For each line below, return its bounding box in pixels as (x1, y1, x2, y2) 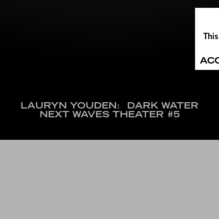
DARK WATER (127, 100, 198, 111)
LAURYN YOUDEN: (21, 100, 124, 111)
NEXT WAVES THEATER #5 (39, 109, 180, 120)
